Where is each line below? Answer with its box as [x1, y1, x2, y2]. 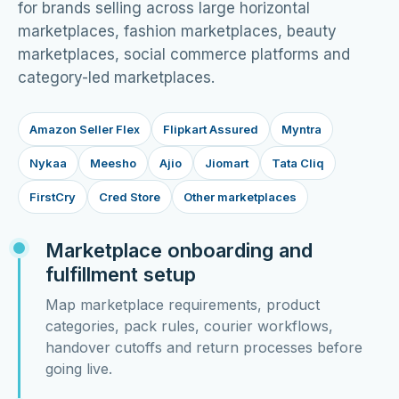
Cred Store [99, 190, 160, 205]
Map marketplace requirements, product [45, 296, 320, 314]
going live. [45, 360, 112, 379]
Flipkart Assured [163, 122, 258, 137]
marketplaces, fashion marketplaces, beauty [18, 22, 337, 41]
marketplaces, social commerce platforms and [18, 45, 350, 64]
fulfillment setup [45, 263, 196, 287]
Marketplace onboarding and [45, 239, 313, 263]
